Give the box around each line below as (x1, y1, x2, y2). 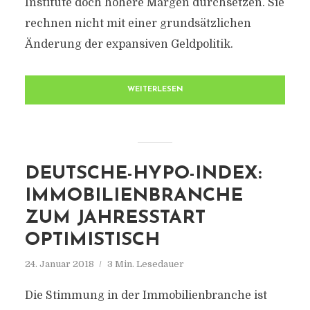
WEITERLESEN (127, 86, 183, 93)
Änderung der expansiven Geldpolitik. (24, 38, 233, 51)
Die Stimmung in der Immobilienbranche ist (24, 289, 267, 302)
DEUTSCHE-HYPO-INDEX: (24, 165, 262, 183)
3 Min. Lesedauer (107, 259, 184, 269)
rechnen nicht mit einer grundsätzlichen (24, 17, 251, 30)
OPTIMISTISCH (24, 231, 160, 250)
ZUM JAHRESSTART (24, 209, 206, 228)
